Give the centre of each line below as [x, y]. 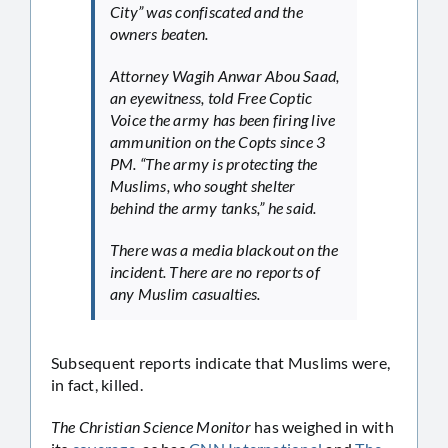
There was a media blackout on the [224, 249]
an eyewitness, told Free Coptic [211, 97]
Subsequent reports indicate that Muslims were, [221, 362]
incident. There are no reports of [215, 271]
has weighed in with [322, 426]
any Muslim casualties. [185, 293]
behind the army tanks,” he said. [213, 207]
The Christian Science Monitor [151, 426]
